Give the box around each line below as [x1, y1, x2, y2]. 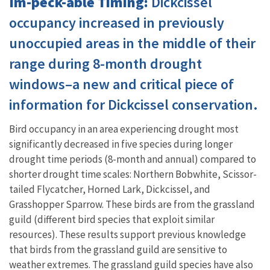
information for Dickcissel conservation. [9, 95, 258, 114]
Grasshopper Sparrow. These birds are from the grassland [9, 197, 255, 211]
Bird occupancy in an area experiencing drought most [9, 122, 239, 136]
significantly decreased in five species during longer [9, 137, 233, 151]
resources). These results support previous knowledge [9, 227, 246, 241]
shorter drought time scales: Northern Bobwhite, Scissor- [9, 167, 257, 181]
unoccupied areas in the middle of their [9, 33, 256, 52]
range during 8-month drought [9, 54, 202, 73]
